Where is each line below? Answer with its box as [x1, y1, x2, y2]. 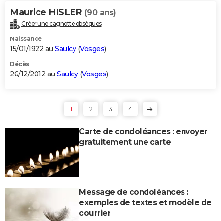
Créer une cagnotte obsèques [21, 19, 102, 27]
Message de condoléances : [79, 187, 188, 197]
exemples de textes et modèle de [79, 197, 212, 207]
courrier [79, 208, 110, 218]
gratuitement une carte [79, 137, 171, 147]
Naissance [10, 35, 42, 42]
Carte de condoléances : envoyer [79, 126, 208, 136]
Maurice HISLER [10, 6, 84, 18]
